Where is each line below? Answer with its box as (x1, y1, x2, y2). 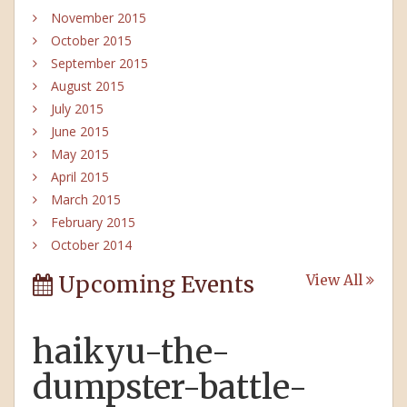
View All (306, 272, 366, 290)
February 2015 (51, 213, 135, 232)
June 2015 (51, 123, 109, 141)
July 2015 (51, 100, 104, 118)
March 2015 (51, 191, 121, 209)
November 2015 (51, 9, 146, 27)
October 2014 (51, 236, 132, 254)
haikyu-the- (33, 332, 230, 373)
